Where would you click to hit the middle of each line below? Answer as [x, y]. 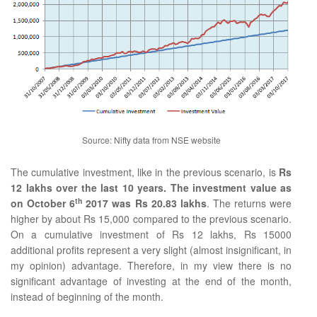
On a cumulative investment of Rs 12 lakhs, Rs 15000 [151, 235]
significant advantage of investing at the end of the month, [151, 281]
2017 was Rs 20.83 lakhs [144, 203]
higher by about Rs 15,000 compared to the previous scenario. [151, 219]
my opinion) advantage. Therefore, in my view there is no [151, 266]
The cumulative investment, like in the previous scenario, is [145, 172]
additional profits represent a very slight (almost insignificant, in [151, 250]
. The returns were [249, 203]
